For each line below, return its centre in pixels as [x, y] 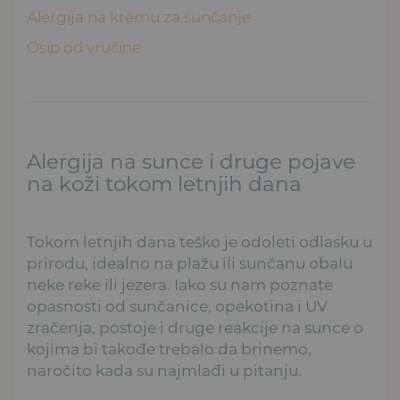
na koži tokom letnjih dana [164, 184]
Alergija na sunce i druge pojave [191, 162]
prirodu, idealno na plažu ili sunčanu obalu [190, 263]
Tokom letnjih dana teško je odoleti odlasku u [200, 242]
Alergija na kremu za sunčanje [139, 17]
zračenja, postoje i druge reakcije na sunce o [195, 327]
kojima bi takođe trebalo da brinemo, [169, 349]
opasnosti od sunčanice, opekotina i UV [177, 306]
